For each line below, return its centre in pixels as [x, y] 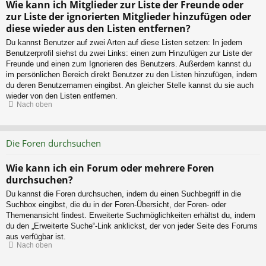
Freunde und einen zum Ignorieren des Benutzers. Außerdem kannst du [129, 64]
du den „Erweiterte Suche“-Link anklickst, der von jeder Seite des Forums [132, 226]
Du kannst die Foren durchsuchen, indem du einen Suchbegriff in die [123, 194]
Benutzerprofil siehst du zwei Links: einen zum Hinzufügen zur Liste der [129, 53]
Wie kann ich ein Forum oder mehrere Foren [110, 168]
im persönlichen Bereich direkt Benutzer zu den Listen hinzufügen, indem [132, 75]
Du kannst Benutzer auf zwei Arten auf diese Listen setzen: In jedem [124, 43]
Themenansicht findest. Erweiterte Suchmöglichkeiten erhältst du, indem [131, 216]
